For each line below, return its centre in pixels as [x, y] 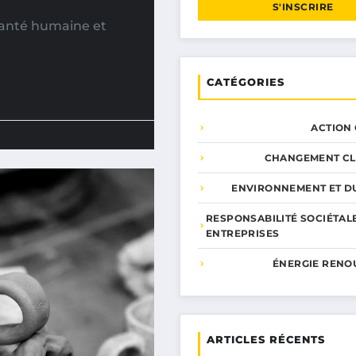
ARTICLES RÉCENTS [266, 339]
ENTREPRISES [243, 233]
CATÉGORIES [246, 82]
